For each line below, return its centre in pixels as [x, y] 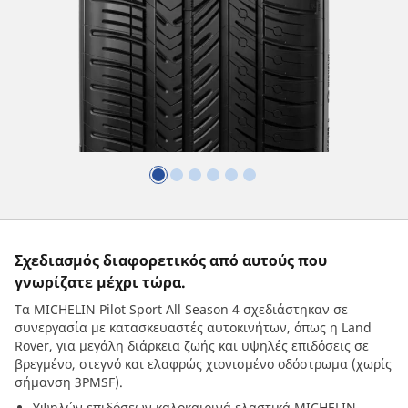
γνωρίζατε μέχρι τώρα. [100, 282]
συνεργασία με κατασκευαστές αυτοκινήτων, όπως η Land [193, 327]
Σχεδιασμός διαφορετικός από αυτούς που [171, 260]
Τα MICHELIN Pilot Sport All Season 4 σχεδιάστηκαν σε [181, 309]
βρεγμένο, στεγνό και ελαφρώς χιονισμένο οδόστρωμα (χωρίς [203, 364]
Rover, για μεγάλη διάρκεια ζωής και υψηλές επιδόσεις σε [192, 346]
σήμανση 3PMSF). [69, 382]
